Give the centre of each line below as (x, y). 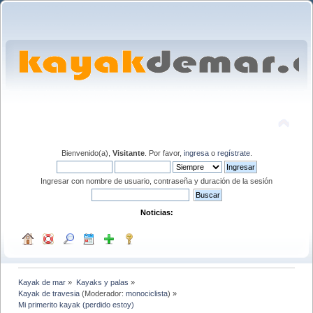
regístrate (233, 153)
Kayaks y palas (102, 282)
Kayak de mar (42, 282)
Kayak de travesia (49, 293)
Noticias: (156, 212)
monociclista (147, 293)
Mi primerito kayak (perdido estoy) (77, 304)
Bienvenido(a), (87, 153)
